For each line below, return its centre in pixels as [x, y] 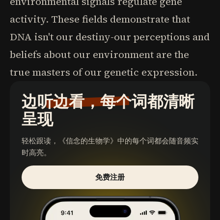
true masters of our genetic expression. [104, 72]
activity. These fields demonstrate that [100, 19]
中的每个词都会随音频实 [158, 141]
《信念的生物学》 [88, 141]
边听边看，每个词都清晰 [108, 102]
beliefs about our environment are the [99, 55]
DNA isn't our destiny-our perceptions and [110, 37]
